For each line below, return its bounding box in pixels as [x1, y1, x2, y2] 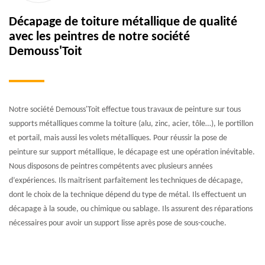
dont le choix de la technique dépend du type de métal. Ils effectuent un [9, 190, 246, 199]
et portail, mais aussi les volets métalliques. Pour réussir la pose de [9, 133, 227, 143]
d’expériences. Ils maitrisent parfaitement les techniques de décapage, [9, 176, 243, 185]
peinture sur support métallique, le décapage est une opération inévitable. [9, 147, 255, 157]
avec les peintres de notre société [9, 30, 190, 43]
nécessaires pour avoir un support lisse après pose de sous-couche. [9, 218, 227, 228]
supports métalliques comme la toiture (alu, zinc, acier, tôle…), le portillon [9, 119, 253, 128]
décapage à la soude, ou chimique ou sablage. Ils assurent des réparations [9, 204, 253, 214]
